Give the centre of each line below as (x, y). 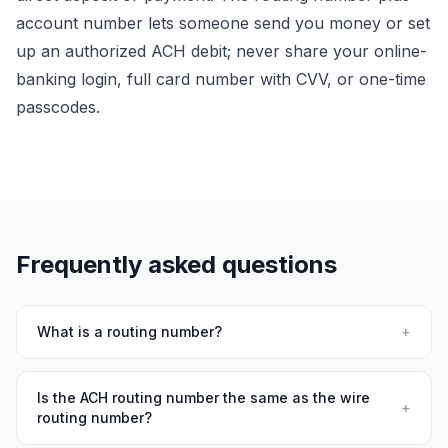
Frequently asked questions (176, 264)
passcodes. (58, 107)
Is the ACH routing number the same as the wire (203, 397)
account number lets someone (135, 23)
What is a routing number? (129, 331)
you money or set (360, 23)
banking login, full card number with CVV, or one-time (221, 79)
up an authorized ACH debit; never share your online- (221, 51)
